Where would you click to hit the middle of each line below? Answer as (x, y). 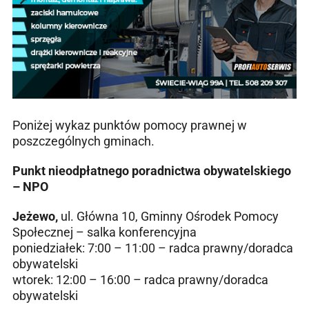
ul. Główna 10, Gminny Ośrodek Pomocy (168, 217)
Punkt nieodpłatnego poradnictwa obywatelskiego (152, 171)
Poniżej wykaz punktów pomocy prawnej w (130, 126)
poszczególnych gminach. (83, 141)
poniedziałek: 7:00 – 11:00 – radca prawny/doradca (153, 248)
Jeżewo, (35, 217)
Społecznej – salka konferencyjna (104, 232)
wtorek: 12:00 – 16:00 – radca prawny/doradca (140, 280)
